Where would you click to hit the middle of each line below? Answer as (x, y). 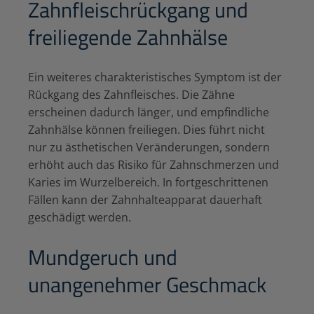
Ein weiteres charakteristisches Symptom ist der (155, 77)
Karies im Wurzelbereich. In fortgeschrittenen (148, 182)
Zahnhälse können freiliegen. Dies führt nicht (146, 129)
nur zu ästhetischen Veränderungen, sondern (149, 147)
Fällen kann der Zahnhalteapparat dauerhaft (145, 199)
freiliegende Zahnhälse (128, 37)
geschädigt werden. (80, 217)
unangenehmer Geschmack (147, 284)
